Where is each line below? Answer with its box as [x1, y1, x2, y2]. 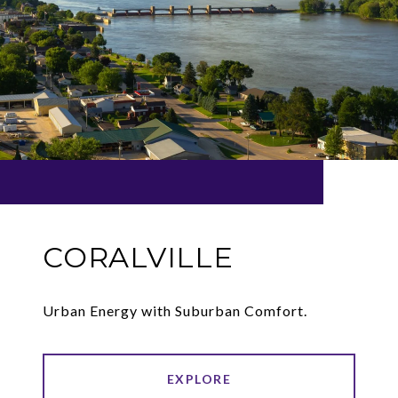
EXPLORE [166, 370, 232, 386]
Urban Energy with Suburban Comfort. [43, 301, 307, 319]
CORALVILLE [43, 239, 234, 275]
